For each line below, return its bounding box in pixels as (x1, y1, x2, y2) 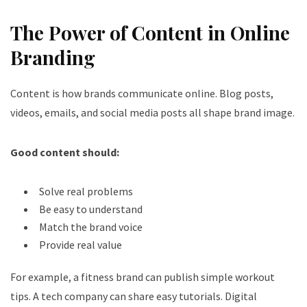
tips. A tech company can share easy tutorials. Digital (10, 288, 257, 303)
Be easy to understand (39, 201, 143, 216)
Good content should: (10, 145, 119, 159)
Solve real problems (39, 184, 133, 198)
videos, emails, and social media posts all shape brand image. (10, 105, 295, 119)
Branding (10, 44, 95, 70)
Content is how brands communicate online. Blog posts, (10, 86, 273, 100)
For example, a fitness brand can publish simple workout (10, 269, 275, 284)
